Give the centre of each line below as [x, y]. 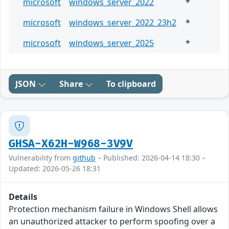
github [84, 158]
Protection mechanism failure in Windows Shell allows [113, 209]
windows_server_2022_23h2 [123, 23]
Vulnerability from [41, 158]
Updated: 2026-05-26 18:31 [55, 169]
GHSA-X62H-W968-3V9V [71, 144]
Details [23, 197]
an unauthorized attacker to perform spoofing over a [112, 222]
